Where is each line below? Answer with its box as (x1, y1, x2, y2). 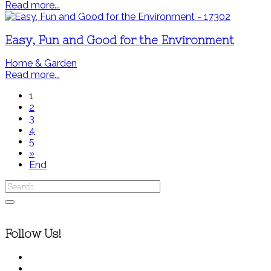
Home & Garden (5, 57, 77, 70)
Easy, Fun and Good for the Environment (5, 33, 234, 47)
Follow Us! (5, 227, 62, 241)
